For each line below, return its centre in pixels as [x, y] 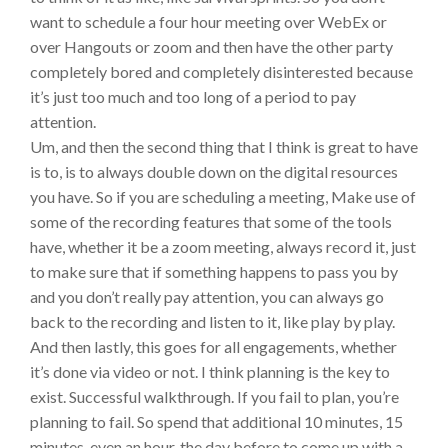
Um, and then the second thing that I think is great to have [224, 147]
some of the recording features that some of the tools [211, 222]
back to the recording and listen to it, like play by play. [212, 322]
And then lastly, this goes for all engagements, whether [213, 347]
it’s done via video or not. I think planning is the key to [210, 372]
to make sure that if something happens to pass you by [214, 272]
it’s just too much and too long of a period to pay [193, 97]
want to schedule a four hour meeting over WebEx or [208, 22]
